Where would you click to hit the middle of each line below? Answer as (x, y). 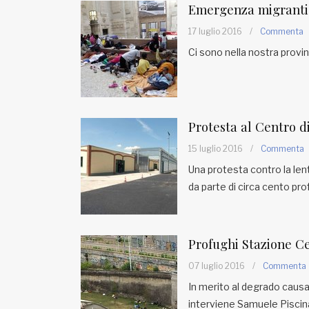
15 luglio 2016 (216, 149)
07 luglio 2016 (217, 266)
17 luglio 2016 (215, 31)
